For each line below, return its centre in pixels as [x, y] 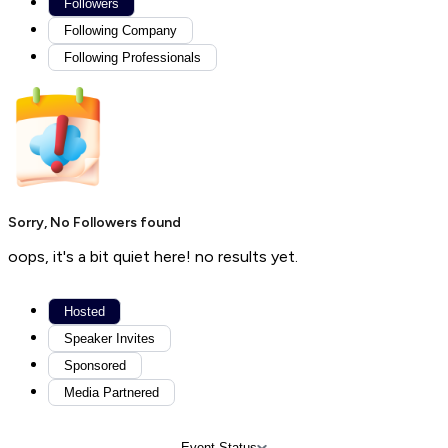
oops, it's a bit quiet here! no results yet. [153, 256]
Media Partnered [111, 392]
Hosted [84, 311]
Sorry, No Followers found [94, 222]
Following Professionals [132, 58]
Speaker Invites [109, 338]
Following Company [120, 31]
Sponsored [95, 365]
